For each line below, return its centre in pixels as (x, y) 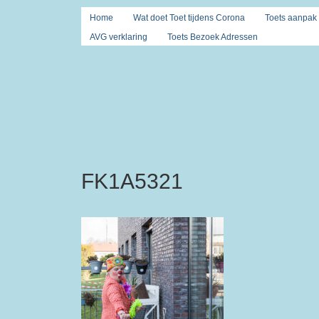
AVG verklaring (119, 37)
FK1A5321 (132, 181)
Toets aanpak (291, 18)
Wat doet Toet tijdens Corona (189, 18)
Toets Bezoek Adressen (213, 37)
